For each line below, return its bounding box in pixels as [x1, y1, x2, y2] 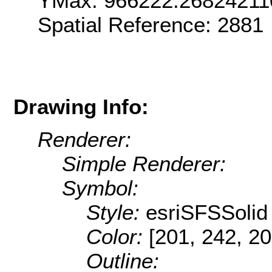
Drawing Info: [13, 94, 149, 118]
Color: [86, 225, 149, 249]
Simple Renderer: [62, 152, 226, 176]
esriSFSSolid [146, 200, 268, 225]
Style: [86, 200, 146, 225]
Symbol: [62, 176, 138, 200]
